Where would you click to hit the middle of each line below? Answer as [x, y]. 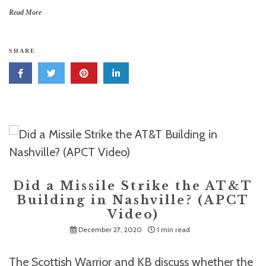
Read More [25, 12]
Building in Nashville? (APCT [133, 200]
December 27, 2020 [110, 229]
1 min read [173, 229]
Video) [133, 214]
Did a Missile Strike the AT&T [133, 186]
